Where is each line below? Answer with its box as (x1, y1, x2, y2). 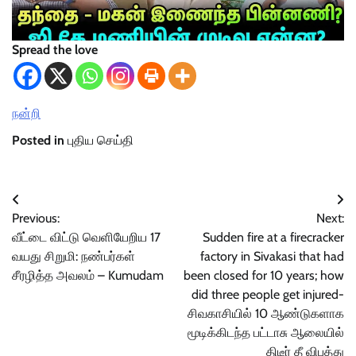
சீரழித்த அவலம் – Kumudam (12, 268, 164, 284)
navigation (11, 220, 97, 244)
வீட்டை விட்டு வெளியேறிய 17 (12, 230, 161, 246)
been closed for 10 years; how (184, 268, 344, 284)
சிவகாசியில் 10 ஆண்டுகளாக (188, 306, 344, 322)
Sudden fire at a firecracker (203, 230, 344, 246)
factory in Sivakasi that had (200, 249, 344, 265)
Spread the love (12, 42, 98, 58)
